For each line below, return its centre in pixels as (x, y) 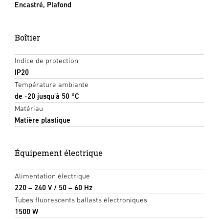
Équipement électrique (59, 153)
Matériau (29, 109)
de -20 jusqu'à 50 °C (47, 96)
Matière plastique (43, 120)
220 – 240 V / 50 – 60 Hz (54, 188)
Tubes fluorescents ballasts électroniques (81, 200)
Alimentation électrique (52, 176)
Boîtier (27, 38)
